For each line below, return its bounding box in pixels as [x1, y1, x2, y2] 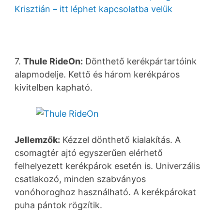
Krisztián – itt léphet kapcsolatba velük [15, 3, 172, 14]
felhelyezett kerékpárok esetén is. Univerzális [15, 160, 200, 171]
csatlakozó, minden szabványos [15, 173, 146, 184]
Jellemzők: [15, 134, 60, 145]
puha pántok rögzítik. [15, 200, 102, 210]
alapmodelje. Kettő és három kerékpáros [15, 69, 180, 79]
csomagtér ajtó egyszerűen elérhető [15, 147, 163, 158]
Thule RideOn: [23, 56, 83, 66]
